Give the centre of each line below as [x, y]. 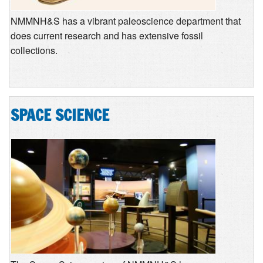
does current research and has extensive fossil [107, 35]
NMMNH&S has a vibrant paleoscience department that [126, 21]
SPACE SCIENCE [60, 115]
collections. [34, 50]
